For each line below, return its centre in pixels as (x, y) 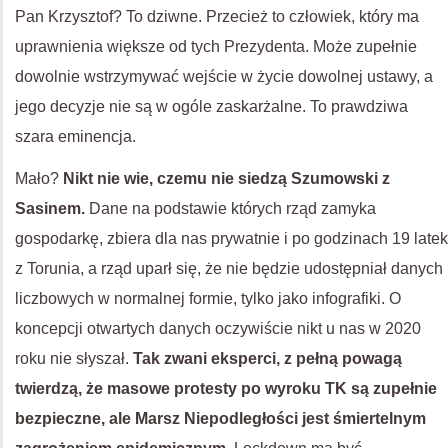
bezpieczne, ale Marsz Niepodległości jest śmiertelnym (220, 418)
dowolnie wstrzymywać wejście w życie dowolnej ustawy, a (224, 76)
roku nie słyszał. (72, 358)
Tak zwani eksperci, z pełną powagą (265, 358)
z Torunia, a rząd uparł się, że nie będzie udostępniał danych (229, 268)
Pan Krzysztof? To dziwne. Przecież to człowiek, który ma (217, 16)
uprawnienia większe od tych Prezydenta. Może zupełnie (216, 46)
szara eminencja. (75, 136)
